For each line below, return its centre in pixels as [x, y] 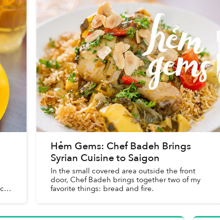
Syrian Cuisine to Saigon [105, 158]
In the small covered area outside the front [123, 171]
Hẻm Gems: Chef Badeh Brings [121, 146]
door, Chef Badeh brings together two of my [126, 179]
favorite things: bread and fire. [102, 188]
